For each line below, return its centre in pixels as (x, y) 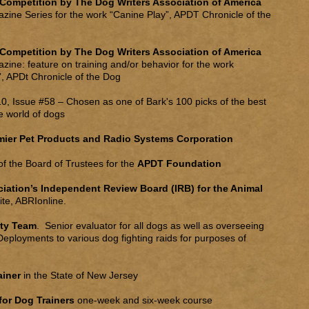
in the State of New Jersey (81, 275)
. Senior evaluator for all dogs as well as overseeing (150, 226)
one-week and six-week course (143, 300)
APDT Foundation (179, 163)
